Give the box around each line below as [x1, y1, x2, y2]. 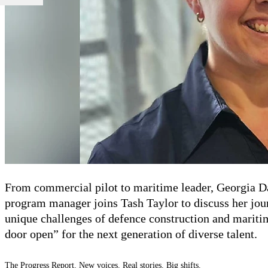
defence [108, 211, 149, 225]
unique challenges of [5, 211, 108, 225]
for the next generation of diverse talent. [62, 227, 257, 240]
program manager [5, 196, 94, 209]
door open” [5, 227, 62, 240]
